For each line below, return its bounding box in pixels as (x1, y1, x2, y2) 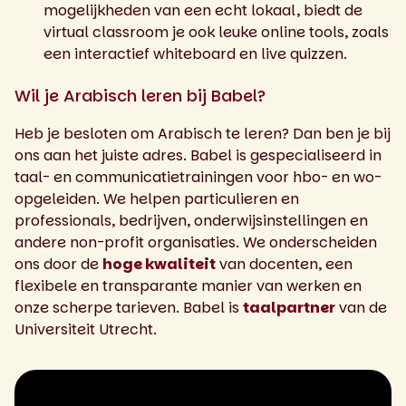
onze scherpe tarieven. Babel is (14, 296, 243, 318)
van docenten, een (216, 253, 353, 275)
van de (335, 296, 387, 318)
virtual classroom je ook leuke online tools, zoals (43, 21, 389, 43)
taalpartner (243, 296, 335, 318)
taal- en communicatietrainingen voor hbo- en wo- (14, 166, 382, 188)
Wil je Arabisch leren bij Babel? (14, 83, 266, 107)
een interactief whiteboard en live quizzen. (43, 43, 347, 64)
